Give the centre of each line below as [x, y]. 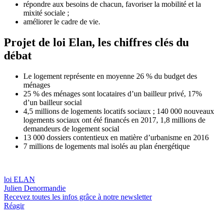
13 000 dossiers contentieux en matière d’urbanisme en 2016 [116, 137]
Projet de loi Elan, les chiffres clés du [96, 43]
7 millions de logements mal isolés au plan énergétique [107, 146]
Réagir [14, 205]
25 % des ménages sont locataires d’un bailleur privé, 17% [113, 93]
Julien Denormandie [35, 188]
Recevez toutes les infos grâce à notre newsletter [78, 197]
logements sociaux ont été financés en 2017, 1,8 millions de [114, 120]
